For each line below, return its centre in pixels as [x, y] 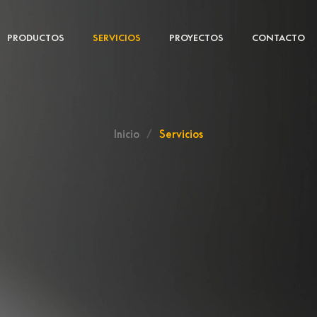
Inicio [127, 134]
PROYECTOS [196, 38]
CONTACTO [278, 38]
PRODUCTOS [35, 38]
